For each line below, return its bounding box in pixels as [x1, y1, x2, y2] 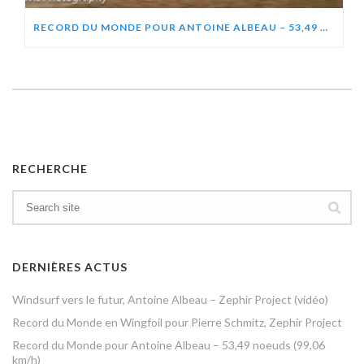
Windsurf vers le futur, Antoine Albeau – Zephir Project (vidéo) [12, 292, 328, 307]
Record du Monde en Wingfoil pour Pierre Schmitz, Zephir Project [12, 315, 342, 330]
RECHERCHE [12, 162, 88, 176]
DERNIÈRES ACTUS [12, 260, 128, 275]
